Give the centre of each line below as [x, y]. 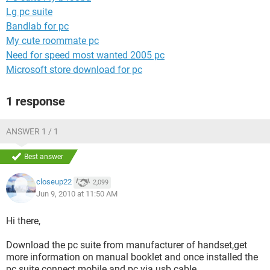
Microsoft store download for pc [74, 70]
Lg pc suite [29, 12]
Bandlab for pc [37, 26]
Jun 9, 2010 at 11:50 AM [77, 194]
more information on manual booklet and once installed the [132, 257]
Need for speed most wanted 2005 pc [85, 55]
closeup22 [54, 182]
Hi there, [23, 221]
